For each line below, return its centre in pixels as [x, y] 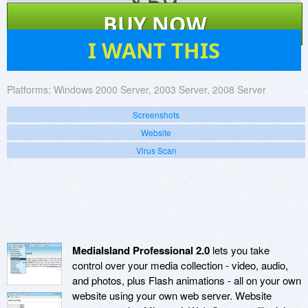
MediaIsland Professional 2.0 [141, 251]
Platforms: [29, 90]
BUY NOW [155, 24]
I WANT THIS [154, 51]
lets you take [240, 250]
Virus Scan [156, 151]
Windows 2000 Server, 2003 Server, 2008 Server [160, 90]
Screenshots [156, 115]
